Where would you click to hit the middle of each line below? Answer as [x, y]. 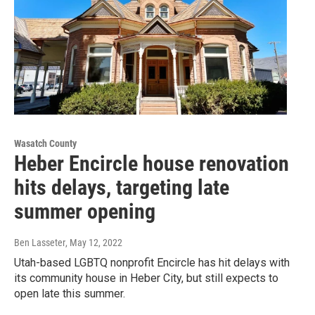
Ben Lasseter [40, 243]
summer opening [85, 212]
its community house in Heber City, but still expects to [146, 278]
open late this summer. [70, 294]
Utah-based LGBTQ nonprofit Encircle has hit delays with [152, 263]
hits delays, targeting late [122, 188]
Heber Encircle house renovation [152, 164]
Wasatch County [45, 144]
